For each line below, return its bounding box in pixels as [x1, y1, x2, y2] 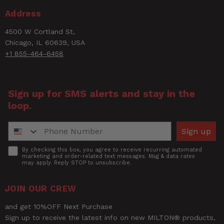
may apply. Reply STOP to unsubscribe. [22, 159, 131, 166]
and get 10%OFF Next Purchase [5, 202, 112, 211]
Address [5, 8, 41, 18]
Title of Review [31, 73, 87, 82]
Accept [7, 145, 37, 155]
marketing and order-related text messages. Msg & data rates [22, 153, 195, 160]
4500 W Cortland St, [5, 27, 75, 35]
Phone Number [7, 121, 67, 131]
